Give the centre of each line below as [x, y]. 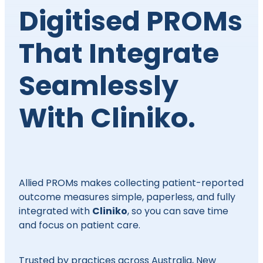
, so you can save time [178, 212]
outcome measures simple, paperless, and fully [127, 198]
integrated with [55, 212]
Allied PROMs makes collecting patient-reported [131, 184]
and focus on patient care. [81, 226]
